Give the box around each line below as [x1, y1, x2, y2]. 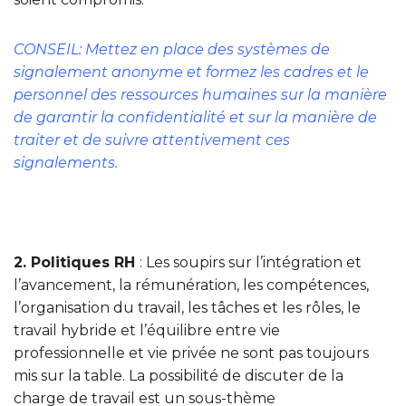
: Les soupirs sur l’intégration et [140, 254, 362, 272]
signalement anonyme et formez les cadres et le [14, 63, 369, 82]
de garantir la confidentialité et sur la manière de [14, 109, 377, 127]
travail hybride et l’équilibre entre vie [14, 322, 280, 340]
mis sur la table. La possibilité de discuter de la [14, 367, 343, 385]
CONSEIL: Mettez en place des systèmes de [14, 41, 330, 59]
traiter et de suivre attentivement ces [14, 131, 290, 150]
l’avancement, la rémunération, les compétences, [14, 276, 369, 295]
